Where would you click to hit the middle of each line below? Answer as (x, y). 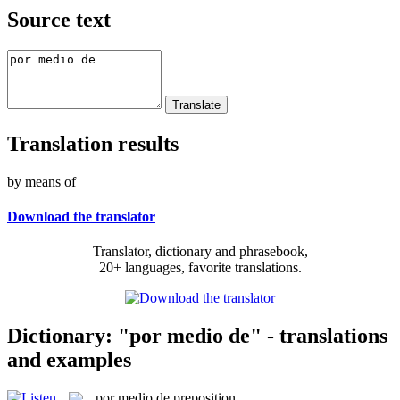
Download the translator (81, 216)
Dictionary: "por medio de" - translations (197, 335)
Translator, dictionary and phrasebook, (200, 252)
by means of (42, 181)
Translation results (93, 143)
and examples (69, 359)
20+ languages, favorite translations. (200, 268)
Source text (59, 19)
